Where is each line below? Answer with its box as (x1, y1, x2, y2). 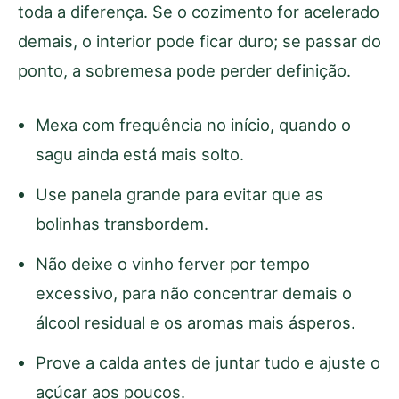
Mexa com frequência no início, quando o (36, 114, 351, 134)
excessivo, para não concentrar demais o (36, 282, 352, 303)
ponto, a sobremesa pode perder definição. (18, 60, 351, 80)
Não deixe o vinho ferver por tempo (36, 253, 310, 273)
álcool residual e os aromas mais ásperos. (36, 312, 355, 332)
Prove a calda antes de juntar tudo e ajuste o (36, 352, 380, 372)
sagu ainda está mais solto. (36, 143, 244, 164)
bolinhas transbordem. (36, 213, 208, 233)
